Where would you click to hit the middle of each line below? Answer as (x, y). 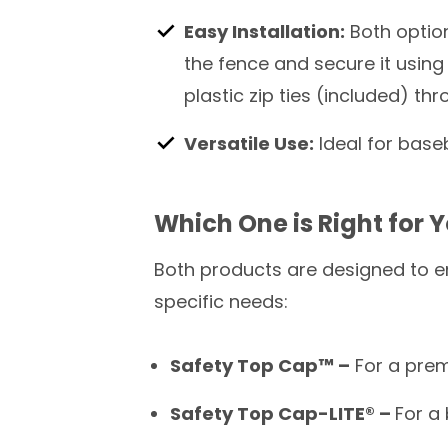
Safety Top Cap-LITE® (272, 413)
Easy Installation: (264, 31)
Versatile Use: (249, 143)
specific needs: (221, 301)
